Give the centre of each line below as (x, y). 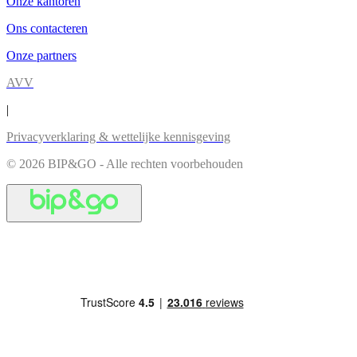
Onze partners (41, 55)
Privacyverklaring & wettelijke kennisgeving (118, 136)
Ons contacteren (47, 28)
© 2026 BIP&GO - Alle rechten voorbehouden (125, 163)
